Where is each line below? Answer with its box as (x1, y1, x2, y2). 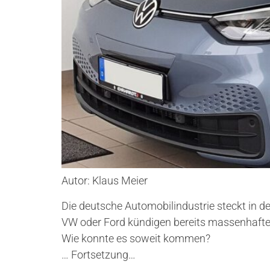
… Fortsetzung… (61, 248, 136, 261)
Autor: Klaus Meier (61, 174, 148, 187)
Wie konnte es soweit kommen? (61, 231, 210, 245)
